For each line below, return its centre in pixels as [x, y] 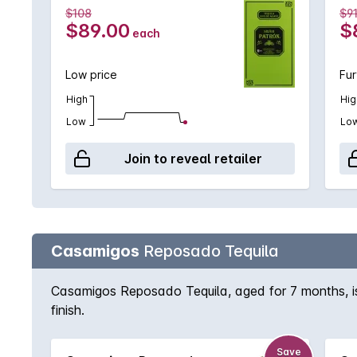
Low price [91, 75]
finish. [68, 310]
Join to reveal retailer [193, 159]
